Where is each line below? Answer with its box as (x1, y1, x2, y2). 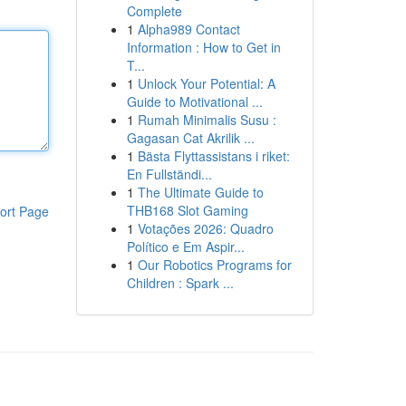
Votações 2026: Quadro (137, 219, 274, 237)
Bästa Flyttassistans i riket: (137, 147, 290, 165)
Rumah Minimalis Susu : (137, 111, 276, 129)
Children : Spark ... (126, 274, 234, 292)
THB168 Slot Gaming (126, 201, 248, 219)
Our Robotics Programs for (137, 256, 292, 274)
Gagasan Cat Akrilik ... (126, 129, 255, 147)
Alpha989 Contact (137, 20, 240, 38)
